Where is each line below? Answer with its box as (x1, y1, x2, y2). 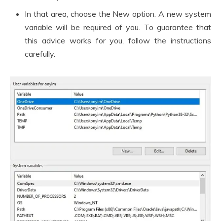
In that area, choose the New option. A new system (25, 9, 211, 19)
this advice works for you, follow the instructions (25, 36, 211, 46)
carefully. (25, 49, 55, 59)
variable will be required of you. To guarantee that (25, 22, 211, 33)
